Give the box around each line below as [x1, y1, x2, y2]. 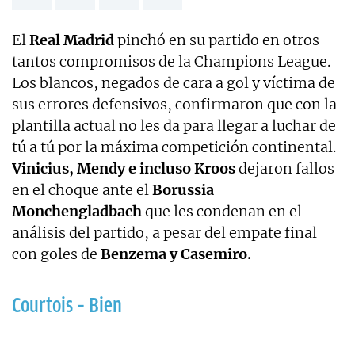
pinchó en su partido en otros [114, 30, 319, 49]
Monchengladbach [12, 201, 142, 220]
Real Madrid [29, 30, 114, 49]
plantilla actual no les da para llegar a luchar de [12, 116, 336, 135]
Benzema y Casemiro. [101, 244, 254, 263]
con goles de [12, 244, 101, 263]
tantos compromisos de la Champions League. [12, 52, 330, 71]
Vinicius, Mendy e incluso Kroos [12, 158, 235, 177]
